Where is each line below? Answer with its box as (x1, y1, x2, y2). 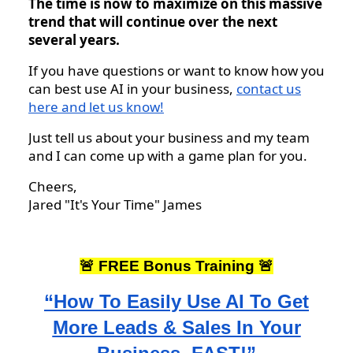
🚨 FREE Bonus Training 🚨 (80, 257, 273, 274)
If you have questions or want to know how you (28, 61, 325, 80)
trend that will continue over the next (28, 12, 277, 31)
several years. (28, 30, 123, 49)
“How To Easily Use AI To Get (44, 290, 309, 312)
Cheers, (28, 176, 77, 195)
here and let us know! (28, 97, 164, 116)
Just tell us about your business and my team (28, 128, 310, 147)
